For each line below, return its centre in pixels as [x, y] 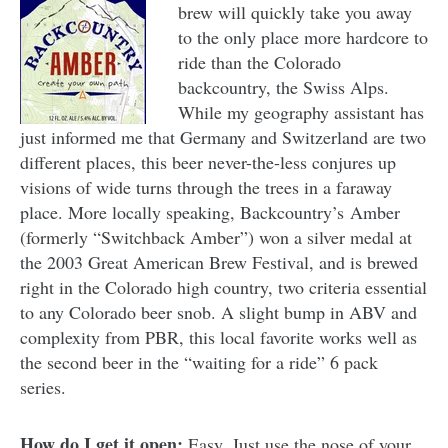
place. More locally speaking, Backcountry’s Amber [210, 212]
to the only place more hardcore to [303, 37]
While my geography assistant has [301, 112]
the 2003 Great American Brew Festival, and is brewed [219, 262]
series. [43, 387]
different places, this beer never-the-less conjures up [208, 162]
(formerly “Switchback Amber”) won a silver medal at [216, 237]
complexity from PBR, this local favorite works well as [218, 337]
